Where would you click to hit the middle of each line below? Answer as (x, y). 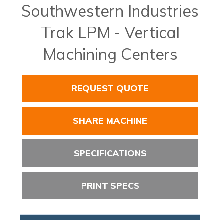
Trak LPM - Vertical (110, 32)
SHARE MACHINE (110, 120)
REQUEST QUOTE (110, 88)
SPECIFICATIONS (110, 153)
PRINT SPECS (110, 185)
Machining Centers (110, 54)
